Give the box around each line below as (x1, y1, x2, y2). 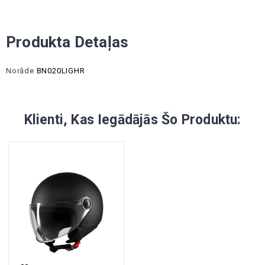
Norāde (6, 66, 34, 75)
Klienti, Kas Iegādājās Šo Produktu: (24, 111, 241, 128)
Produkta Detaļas (6, 33, 129, 51)
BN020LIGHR (36, 66, 85, 75)
